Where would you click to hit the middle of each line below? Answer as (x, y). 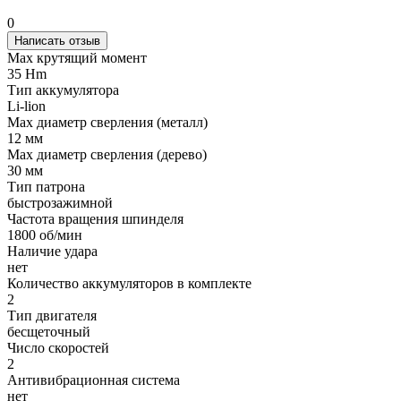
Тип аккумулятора (63, 90)
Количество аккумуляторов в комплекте (129, 283)
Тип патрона (46, 186)
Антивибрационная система (94, 380)
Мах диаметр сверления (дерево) (107, 154)
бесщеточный (49, 331)
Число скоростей (58, 347)
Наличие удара (52, 251)
